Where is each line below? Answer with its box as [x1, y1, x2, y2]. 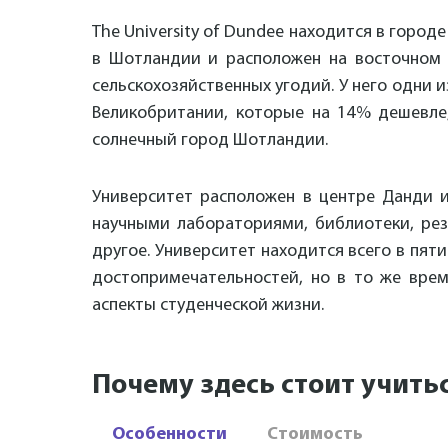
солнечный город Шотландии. [92, 131, 328, 150]
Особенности [112, 425, 227, 444]
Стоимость [267, 425, 363, 444]
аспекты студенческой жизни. [92, 296, 324, 315]
